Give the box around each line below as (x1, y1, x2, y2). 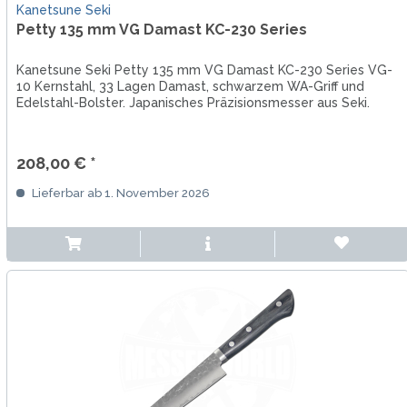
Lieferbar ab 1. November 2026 (28, 186, 210, 201)
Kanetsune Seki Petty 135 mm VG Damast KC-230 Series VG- (15, 63, 392, 78)
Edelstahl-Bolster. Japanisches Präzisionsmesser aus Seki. (15, 95, 370, 111)
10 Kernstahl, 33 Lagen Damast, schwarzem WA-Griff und (15, 79, 364, 94)
